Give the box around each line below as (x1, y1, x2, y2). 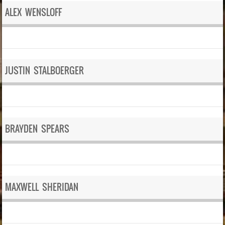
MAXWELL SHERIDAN (5, 180, 79, 194)
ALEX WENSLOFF (5, 5, 62, 19)
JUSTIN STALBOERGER (5, 63, 84, 77)
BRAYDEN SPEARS (5, 122, 70, 136)
